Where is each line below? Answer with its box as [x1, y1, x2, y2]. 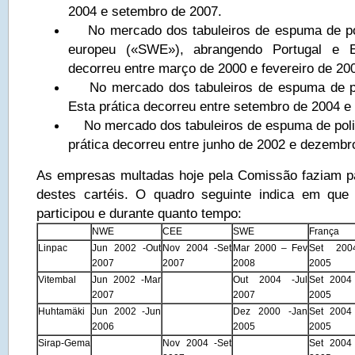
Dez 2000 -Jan [233, 306, 307, 317]
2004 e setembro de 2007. [68, 3, 222, 19]
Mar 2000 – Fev [233, 242, 307, 254]
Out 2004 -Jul [233, 274, 307, 285]
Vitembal [38, 274, 76, 285]
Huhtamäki [38, 306, 85, 317]
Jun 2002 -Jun [92, 306, 161, 317]
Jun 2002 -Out [92, 242, 161, 254]
